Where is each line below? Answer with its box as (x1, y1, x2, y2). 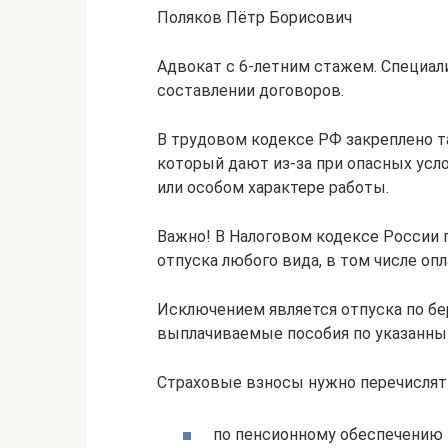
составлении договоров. (157, 81, 344, 101)
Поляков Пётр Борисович (157, 8, 352, 28)
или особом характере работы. (157, 178, 389, 198)
